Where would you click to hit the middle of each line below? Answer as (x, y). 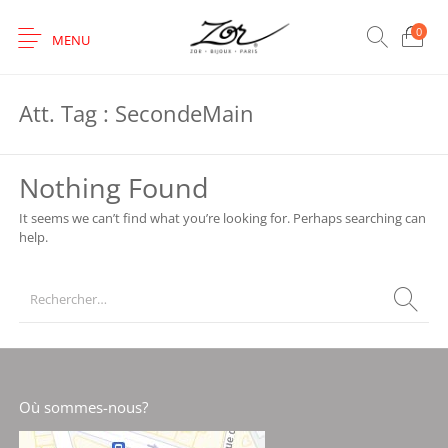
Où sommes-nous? (83, 407)
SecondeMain (184, 114)
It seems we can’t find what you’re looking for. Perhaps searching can (222, 218)
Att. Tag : (66, 114)
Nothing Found (113, 187)
